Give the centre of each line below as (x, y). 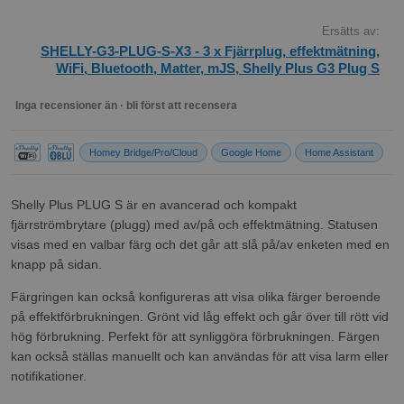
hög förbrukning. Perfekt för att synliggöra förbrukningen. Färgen (195, 336)
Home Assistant (339, 152)
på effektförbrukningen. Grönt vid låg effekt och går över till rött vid (200, 316)
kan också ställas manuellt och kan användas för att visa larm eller (200, 356)
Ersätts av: (351, 31)
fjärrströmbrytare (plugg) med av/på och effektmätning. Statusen (194, 224)
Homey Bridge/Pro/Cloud (143, 152)
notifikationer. (49, 376)
